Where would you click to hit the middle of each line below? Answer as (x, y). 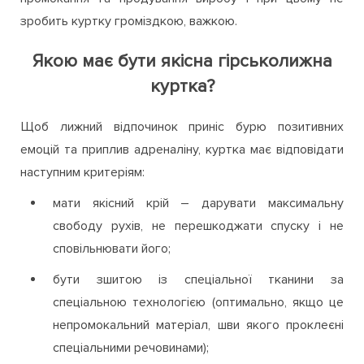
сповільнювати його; (112, 248)
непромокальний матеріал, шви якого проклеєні (198, 325)
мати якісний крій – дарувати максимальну (198, 203)
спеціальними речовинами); (131, 347)
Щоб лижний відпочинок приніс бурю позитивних (182, 126)
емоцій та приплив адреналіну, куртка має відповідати (182, 149)
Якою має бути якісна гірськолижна (182, 61)
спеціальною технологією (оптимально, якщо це (198, 302)
